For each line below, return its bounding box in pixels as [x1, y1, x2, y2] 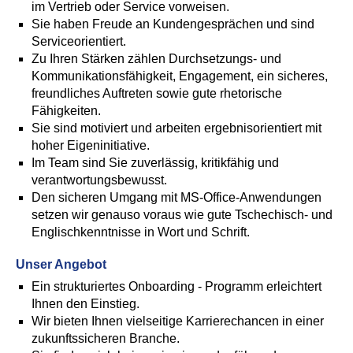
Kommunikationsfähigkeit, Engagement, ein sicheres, [32, 69, 328, 83]
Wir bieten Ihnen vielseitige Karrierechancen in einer [32, 314, 324, 328]
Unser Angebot [16, 258, 106, 271]
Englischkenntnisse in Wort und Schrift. [32, 225, 250, 239]
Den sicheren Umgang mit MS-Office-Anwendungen [32, 191, 321, 204]
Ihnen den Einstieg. [32, 297, 139, 310]
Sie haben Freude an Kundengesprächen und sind [32, 17, 314, 31]
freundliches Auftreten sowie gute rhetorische [32, 87, 282, 100]
